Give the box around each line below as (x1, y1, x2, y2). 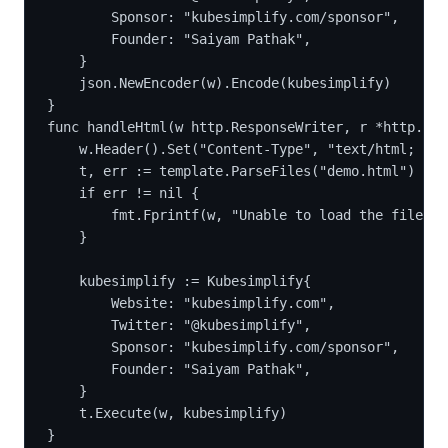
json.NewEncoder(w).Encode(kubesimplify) (79, 74, 391, 91)
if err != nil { (79, 184, 199, 201)
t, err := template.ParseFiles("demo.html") (79, 162, 415, 179)
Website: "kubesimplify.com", (111, 294, 335, 311)
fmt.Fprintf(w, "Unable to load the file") (111, 206, 439, 223)
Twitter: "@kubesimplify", (111, 316, 311, 333)
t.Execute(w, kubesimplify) (79, 404, 287, 421)
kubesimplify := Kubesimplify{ (79, 272, 311, 289)
